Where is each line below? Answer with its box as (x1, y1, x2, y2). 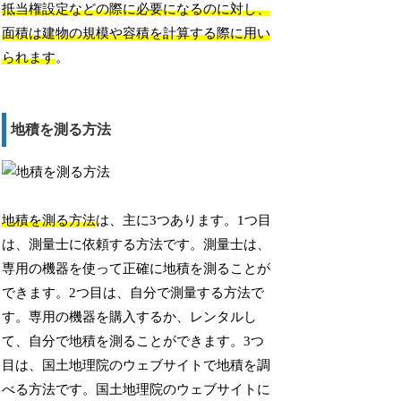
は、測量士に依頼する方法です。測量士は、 (2, 237, 271, 252)
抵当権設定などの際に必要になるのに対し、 (2, 2, 271, 17)
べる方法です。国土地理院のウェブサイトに (2, 382, 271, 397)
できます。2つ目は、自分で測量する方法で (2, 286, 265, 301)
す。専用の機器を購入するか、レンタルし (2, 310, 258, 325)
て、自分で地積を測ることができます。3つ (2, 334, 265, 349)
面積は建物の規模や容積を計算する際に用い (2, 26, 271, 41)
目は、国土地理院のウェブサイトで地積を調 (2, 358, 271, 373)
